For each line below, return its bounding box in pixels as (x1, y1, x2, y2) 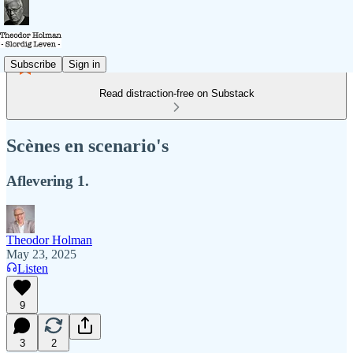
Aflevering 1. (6, 172, 89, 189)
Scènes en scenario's (6, 135, 169, 156)
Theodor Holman (6, 232, 92, 247)
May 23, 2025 (6, 247, 76, 261)
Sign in (69, 58, 100, 70)
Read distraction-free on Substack (98, 87, 255, 99)
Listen (17, 261, 48, 275)
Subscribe (10, 58, 56, 70)
